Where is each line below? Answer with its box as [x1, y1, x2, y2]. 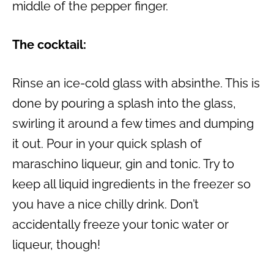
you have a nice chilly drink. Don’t [12, 197, 199, 212]
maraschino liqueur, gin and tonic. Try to [12, 157, 234, 172]
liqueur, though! [12, 237, 100, 253]
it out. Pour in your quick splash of [12, 136, 202, 152]
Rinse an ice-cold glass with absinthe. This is [12, 76, 260, 91]
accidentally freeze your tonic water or [12, 217, 229, 232]
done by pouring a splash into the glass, [12, 96, 236, 111]
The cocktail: [12, 37, 86, 53]
